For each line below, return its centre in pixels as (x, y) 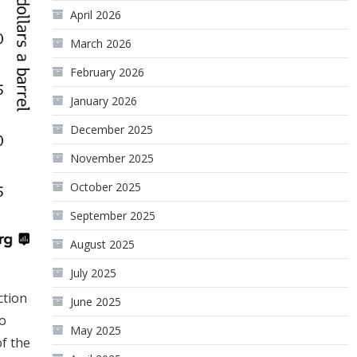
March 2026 (101, 43)
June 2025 (96, 302)
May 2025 (96, 330)
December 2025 (112, 129)
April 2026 (96, 15)
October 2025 (106, 187)
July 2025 (94, 273)
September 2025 (113, 216)
